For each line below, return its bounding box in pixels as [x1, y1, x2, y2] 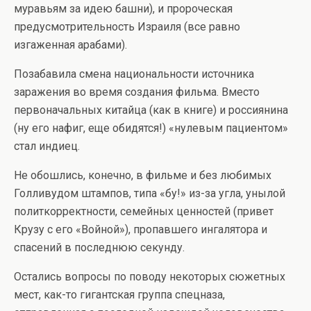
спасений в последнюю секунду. [14, 241, 185, 255]
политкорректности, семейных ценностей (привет [14, 205, 274, 219]
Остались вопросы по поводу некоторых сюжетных [14, 270, 285, 284]
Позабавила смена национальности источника [14, 67, 254, 81]
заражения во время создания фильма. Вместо [14, 85, 260, 99]
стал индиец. [14, 140, 80, 153]
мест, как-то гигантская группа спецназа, [14, 288, 225, 302]
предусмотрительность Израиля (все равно [14, 20, 240, 34]
